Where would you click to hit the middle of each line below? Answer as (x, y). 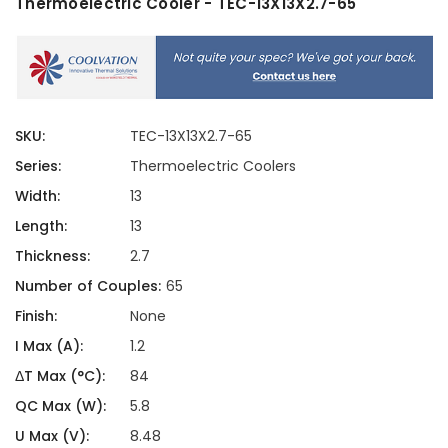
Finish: (36, 315)
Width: (37, 195)
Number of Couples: (88, 285)
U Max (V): (52, 435)
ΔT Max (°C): (60, 375)
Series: (38, 165)
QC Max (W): (60, 405)
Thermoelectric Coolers (212, 165)
